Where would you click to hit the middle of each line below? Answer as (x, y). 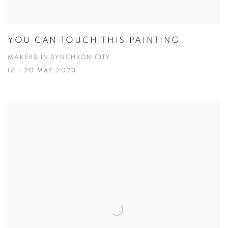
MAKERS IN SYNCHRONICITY (60, 58)
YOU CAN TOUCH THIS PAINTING (94, 40)
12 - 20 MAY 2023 (42, 71)
